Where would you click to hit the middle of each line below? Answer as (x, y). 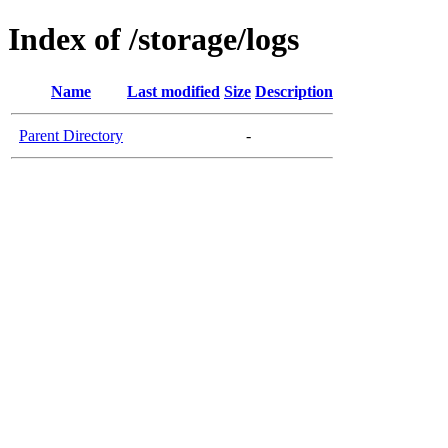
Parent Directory (71, 135)
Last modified (173, 91)
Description (294, 91)
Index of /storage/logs (153, 39)
